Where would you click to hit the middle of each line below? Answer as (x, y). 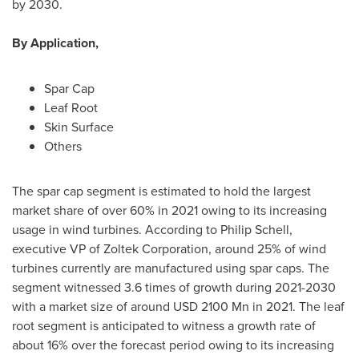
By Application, (55, 43)
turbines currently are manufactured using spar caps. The (171, 268)
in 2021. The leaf (297, 306)
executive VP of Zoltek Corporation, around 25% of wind (169, 248)
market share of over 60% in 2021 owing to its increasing (169, 210)
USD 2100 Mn (211, 306)
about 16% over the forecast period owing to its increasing (173, 345)
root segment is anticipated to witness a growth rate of (164, 325)
